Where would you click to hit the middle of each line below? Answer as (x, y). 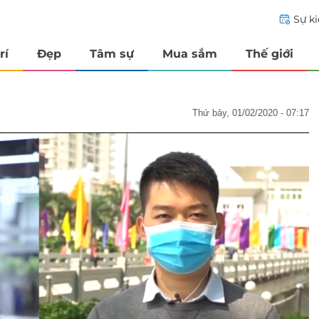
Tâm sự (112, 53)
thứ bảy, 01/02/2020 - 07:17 (253, 113)
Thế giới (270, 53)
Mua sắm (190, 53)
